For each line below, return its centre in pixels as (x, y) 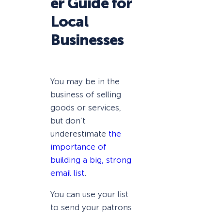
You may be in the (85, 81)
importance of (78, 147)
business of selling (86, 94)
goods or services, (86, 107)
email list (67, 173)
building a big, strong (91, 160)
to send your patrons (91, 207)
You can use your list (89, 194)
